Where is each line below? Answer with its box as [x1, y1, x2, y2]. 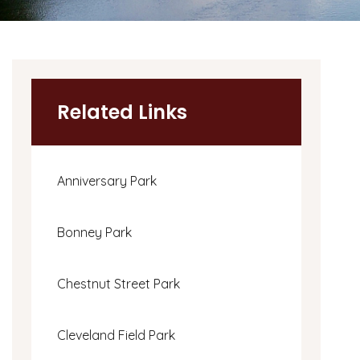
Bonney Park [57, 223, 132, 240]
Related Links [57, 98, 187, 125]
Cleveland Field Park [57, 326, 175, 343]
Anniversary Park [57, 172, 157, 189]
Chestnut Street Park [57, 275, 180, 292]
